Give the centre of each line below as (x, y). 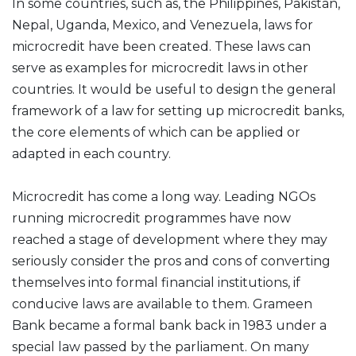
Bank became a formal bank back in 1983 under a (169, 325)
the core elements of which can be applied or (156, 132)
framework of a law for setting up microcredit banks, (178, 111)
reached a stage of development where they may (170, 240)
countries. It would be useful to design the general (174, 89)
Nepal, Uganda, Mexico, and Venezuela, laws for (163, 25)
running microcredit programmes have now (151, 218)
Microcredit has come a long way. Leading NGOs (164, 197)
